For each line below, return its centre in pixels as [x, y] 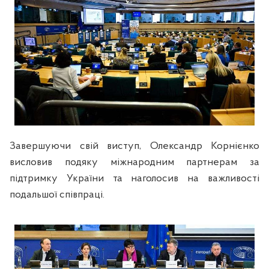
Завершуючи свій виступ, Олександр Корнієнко [134, 147]
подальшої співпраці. [57, 195]
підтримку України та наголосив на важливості [134, 179]
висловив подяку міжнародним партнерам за [134, 163]
